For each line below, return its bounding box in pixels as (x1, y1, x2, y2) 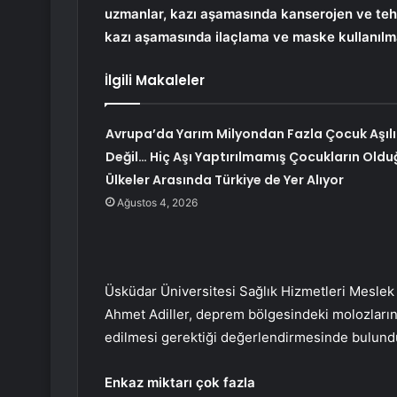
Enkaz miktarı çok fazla (105, 374, 255, 392)
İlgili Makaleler (105, 71, 205, 90)
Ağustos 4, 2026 (116, 196, 198, 210)
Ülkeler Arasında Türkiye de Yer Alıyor (105, 171, 344, 190)
